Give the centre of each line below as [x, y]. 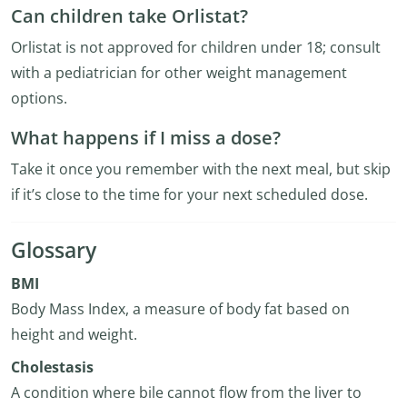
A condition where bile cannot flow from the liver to [186, 392]
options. [39, 98]
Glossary [54, 250]
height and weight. [74, 334]
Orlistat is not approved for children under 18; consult [196, 47]
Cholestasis [52, 367]
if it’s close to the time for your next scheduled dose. [189, 194]
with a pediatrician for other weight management [179, 73]
